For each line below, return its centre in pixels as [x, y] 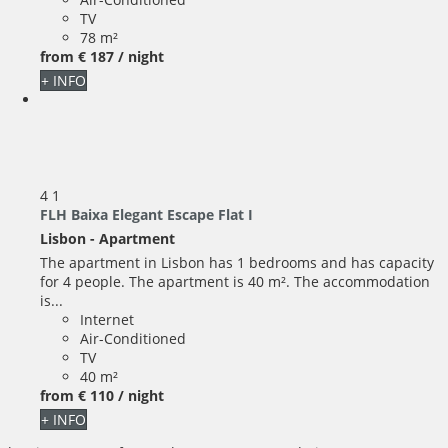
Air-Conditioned [133, 339]
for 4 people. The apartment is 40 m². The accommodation [235, 282]
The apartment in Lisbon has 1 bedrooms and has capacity [237, 263]
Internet [107, 320]
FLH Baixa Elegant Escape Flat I [146, 215]
